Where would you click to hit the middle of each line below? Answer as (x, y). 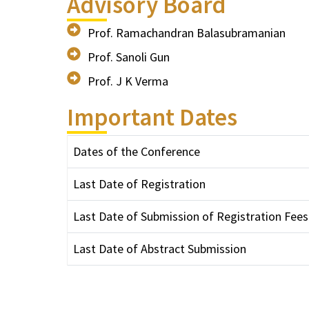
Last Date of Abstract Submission (160, 249)
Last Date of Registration (139, 184)
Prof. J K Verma (128, 81)
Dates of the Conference (137, 151)
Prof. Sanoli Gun (129, 57)
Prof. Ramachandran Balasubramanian (187, 33)
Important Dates (152, 117)
